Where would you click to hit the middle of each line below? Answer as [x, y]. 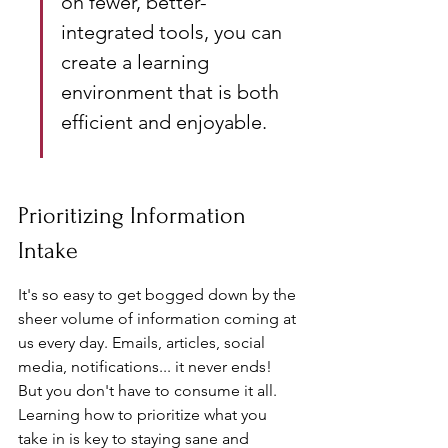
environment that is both [172, 92]
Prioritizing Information [135, 215]
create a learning [137, 62]
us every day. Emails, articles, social [143, 342]
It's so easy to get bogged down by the [159, 294]
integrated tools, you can [174, 32]
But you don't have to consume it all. [149, 390]
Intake [48, 250]
